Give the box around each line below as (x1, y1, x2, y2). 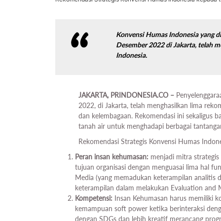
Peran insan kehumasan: (75, 152, 148, 161)
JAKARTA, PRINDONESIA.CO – (78, 91, 177, 100)
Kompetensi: (75, 194, 112, 203)
